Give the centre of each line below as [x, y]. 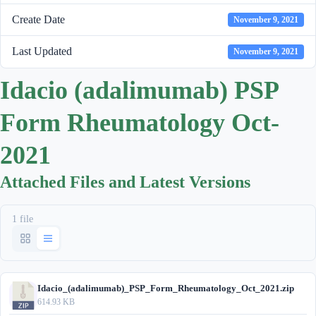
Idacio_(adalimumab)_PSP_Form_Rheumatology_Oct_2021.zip [166, 288]
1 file [23, 219]
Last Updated [42, 51]
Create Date [38, 20]
